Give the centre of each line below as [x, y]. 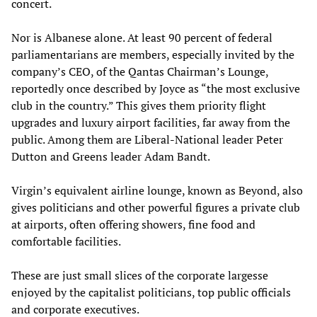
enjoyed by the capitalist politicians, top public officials [151, 292]
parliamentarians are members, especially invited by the [153, 54]
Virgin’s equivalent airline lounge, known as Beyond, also [157, 190]
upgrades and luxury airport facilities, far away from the [151, 122]
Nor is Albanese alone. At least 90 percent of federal [142, 37]
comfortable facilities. [66, 241]
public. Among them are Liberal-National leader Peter [147, 139]
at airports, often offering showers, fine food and [133, 224]
